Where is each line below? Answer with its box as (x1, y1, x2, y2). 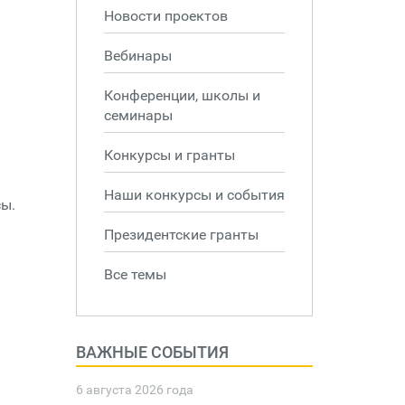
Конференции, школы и (103, 87, 260, 104)
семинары (103, 107, 173, 124)
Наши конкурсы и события (103, 186, 285, 203)
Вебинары (103, 47, 172, 64)
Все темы (103, 266, 166, 283)
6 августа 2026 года (75, 382, 193, 397)
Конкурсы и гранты (103, 146, 235, 164)
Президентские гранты (103, 226, 259, 243)
